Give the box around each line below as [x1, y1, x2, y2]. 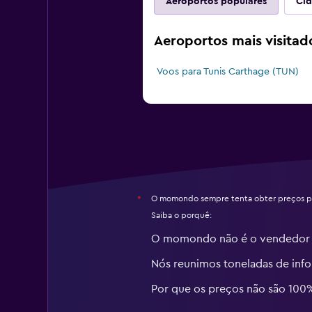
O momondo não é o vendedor [150, 233, 310, 244]
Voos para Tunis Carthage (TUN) [156, 67, 299, 77]
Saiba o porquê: [150, 211, 212, 219]
